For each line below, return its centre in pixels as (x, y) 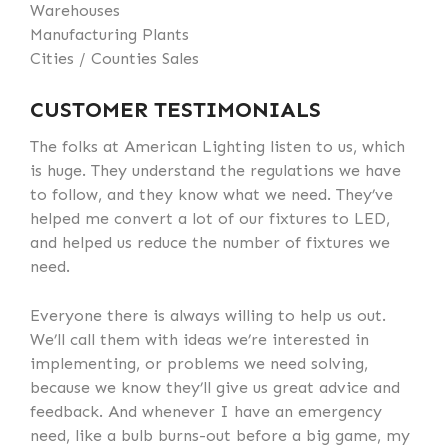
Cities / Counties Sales (114, 58)
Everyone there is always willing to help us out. (208, 315)
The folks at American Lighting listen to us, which (217, 146)
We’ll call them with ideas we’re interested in (199, 339)
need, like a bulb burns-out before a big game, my (220, 435)
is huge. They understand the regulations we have (215, 170)
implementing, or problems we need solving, (199, 363)
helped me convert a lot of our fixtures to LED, (210, 218)
